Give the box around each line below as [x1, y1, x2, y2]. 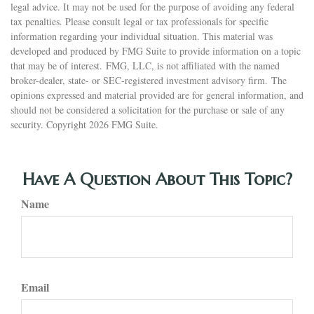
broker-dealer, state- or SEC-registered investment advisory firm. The [11, 74, 287, 88]
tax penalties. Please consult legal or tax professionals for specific [11, 15, 268, 29]
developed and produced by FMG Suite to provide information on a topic [11, 44, 301, 58]
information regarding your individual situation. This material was [11, 29, 273, 43]
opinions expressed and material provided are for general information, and [11, 88, 303, 102]
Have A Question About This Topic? [22, 169, 292, 191]
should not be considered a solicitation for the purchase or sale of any [11, 103, 285, 117]
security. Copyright [11, 118, 89, 132]
